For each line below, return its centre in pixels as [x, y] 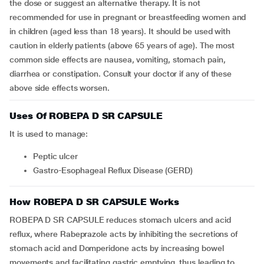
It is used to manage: [49, 134]
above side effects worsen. [60, 88]
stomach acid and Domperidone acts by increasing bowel [117, 248]
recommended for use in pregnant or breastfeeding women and [128, 17]
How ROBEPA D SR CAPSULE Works [94, 202]
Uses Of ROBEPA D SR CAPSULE [86, 116]
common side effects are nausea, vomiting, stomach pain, [118, 60]
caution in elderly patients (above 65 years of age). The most [122, 45]
